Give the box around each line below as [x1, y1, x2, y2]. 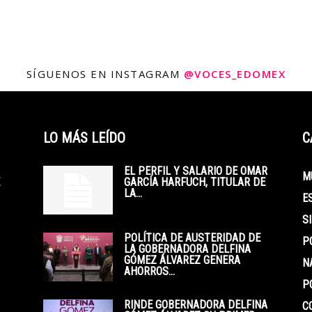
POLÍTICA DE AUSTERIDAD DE [124, 231, 260, 244]
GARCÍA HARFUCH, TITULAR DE [124, 175, 265, 189]
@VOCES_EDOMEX [183, 67, 286, 81]
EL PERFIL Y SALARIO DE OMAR [124, 164, 267, 178]
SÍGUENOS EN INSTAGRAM [26, 67, 184, 81]
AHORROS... [124, 265, 175, 278]
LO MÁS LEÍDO [43, 130, 125, 146]
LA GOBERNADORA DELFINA [124, 242, 251, 256]
